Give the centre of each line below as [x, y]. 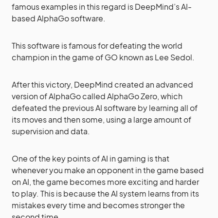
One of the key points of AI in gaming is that [91, 158]
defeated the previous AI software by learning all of [105, 108]
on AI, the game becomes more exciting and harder [105, 182]
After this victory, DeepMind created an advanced [102, 84]
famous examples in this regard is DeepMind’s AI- [102, 7]
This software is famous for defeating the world [97, 45]
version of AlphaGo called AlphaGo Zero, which [97, 96]
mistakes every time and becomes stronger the [98, 205]
